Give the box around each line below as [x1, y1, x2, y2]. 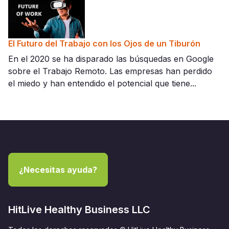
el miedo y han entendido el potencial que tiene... [8, 78, 196, 89]
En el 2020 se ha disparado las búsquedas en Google [8, 54, 214, 64]
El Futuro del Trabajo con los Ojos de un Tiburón [8, 38, 200, 49]
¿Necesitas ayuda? [19, 165, 97, 175]
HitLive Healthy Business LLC [8, 203, 150, 216]
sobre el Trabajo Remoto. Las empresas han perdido [8, 66, 212, 77]
